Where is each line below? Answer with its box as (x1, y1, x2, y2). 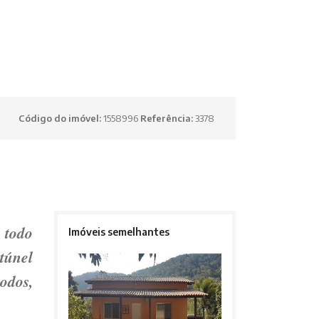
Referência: (140, 113, 195, 125)
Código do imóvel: (19, 113, 103, 125)
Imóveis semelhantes (68, 226, 169, 239)
